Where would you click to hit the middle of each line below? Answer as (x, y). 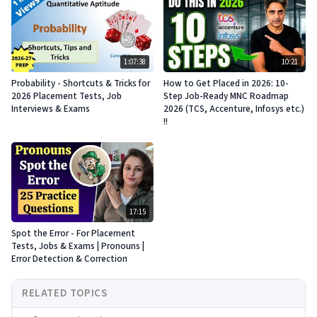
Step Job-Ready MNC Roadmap (226, 97)
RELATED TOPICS (65, 294)
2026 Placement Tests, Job (67, 97)
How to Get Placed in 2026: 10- (226, 84)
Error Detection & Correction (69, 259)
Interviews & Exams (51, 109)
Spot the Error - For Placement (73, 234)
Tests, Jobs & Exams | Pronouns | (78, 247)
